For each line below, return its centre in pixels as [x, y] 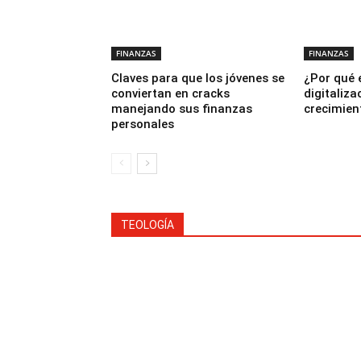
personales [143, 124]
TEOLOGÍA [147, 225]
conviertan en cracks [170, 94]
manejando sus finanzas [182, 109]
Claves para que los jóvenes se [198, 79]
